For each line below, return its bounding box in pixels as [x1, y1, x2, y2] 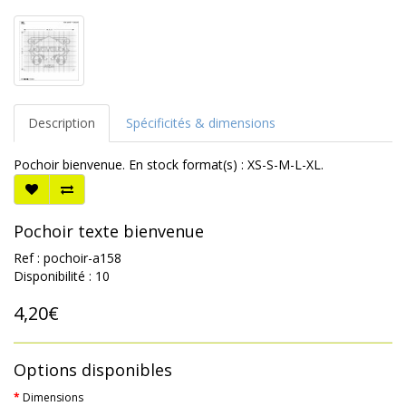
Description [28, 114, 95, 132]
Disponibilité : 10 [14, 267, 110, 285]
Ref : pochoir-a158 [14, 249, 121, 267]
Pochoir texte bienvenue [14, 220, 204, 243]
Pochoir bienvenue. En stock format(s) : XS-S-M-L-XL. [14, 156, 324, 174]
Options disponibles [14, 359, 172, 382]
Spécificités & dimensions [126, 114, 275, 132]
